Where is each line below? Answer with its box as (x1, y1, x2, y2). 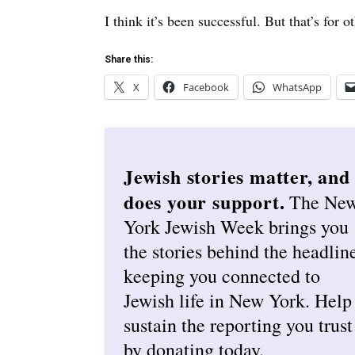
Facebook (183, 80, 229, 94)
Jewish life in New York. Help (124, 287, 352, 313)
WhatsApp (273, 80, 322, 94)
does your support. (124, 187, 285, 216)
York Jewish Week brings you (124, 213, 349, 239)
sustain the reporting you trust (124, 311, 353, 338)
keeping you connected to (124, 262, 320, 288)
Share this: (105, 54, 153, 65)
